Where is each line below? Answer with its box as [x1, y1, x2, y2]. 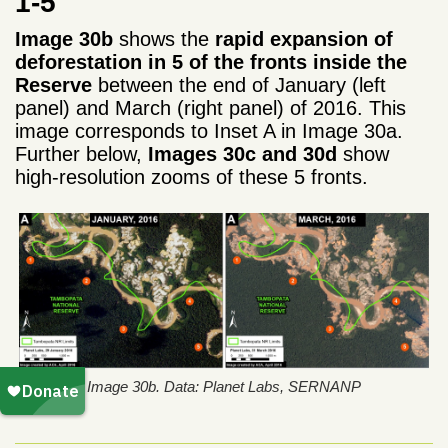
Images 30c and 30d [148, 142, 337, 165]
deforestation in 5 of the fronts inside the [15, 50, 407, 73]
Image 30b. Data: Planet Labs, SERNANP [87, 378, 361, 396]
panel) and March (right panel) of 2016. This [15, 96, 406, 119]
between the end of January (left [92, 73, 386, 96]
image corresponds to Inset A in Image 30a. [15, 119, 403, 142]
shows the [113, 27, 215, 50]
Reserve [15, 73, 92, 96]
